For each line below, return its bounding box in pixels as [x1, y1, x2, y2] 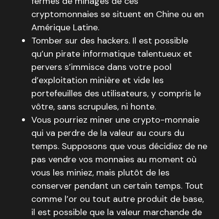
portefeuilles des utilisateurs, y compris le [31, 88, 201, 99]
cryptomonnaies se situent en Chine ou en [31, 8, 204, 20]
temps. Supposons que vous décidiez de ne [31, 140, 207, 152]
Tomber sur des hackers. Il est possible [31, 35, 188, 46]
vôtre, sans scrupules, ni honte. [31, 101, 156, 112]
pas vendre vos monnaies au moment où [31, 153, 197, 165]
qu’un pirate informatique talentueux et [31, 48, 192, 60]
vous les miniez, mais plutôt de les [31, 167, 170, 178]
